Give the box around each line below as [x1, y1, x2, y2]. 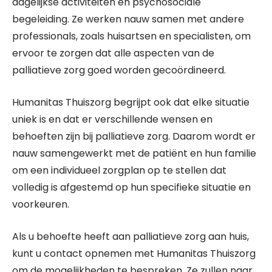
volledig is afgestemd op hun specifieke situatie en [12, 180, 251, 194]
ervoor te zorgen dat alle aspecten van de [12, 46, 214, 60]
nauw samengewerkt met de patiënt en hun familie [12, 146, 256, 160]
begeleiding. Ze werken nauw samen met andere [12, 12, 244, 26]
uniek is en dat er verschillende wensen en [12, 112, 212, 126]
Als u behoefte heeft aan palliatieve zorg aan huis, [12, 229, 249, 243]
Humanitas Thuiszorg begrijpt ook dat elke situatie [12, 95, 250, 109]
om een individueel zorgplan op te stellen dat [12, 163, 226, 177]
